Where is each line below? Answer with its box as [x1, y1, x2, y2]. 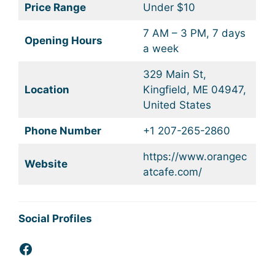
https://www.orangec [142, 150, 247, 163]
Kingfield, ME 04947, [142, 83, 246, 96]
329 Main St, [142, 68, 206, 81]
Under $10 [142, 1, 195, 14]
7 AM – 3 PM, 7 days [142, 27, 246, 40]
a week [142, 42, 179, 55]
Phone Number [24, 125, 101, 137]
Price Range [24, 1, 86, 14]
